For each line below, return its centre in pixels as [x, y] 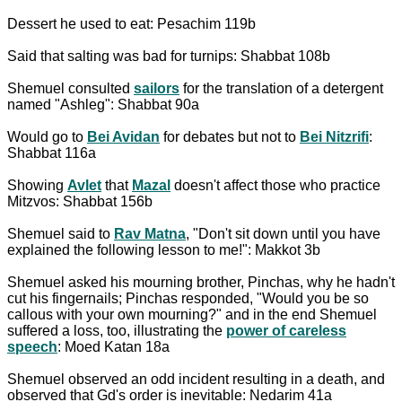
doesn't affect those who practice [275, 185]
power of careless [286, 330]
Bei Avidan [123, 136]
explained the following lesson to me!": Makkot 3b [164, 249]
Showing [37, 185]
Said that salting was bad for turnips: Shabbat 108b [169, 56]
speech [32, 346]
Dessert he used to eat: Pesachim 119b [131, 23]
